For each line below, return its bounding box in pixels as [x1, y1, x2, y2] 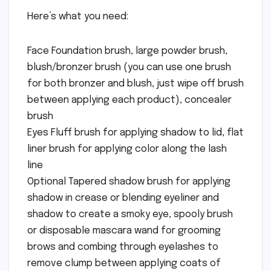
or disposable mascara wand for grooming [27, 225, 221, 236]
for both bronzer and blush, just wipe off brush [27, 78, 244, 89]
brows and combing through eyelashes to [27, 241, 218, 252]
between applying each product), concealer [27, 94, 232, 105]
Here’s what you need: [27, 11, 128, 22]
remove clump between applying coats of [27, 258, 221, 269]
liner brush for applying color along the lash [27, 143, 227, 154]
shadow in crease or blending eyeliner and [27, 192, 219, 203]
